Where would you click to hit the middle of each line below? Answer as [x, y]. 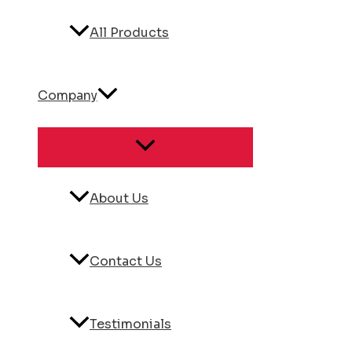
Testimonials [130, 324]
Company [68, 96]
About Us [119, 199]
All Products [129, 33]
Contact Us [126, 262]
